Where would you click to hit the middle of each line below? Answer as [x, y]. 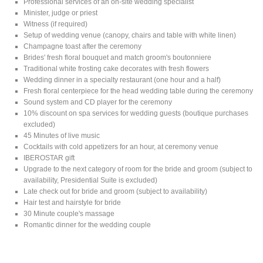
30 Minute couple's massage [69, 213]
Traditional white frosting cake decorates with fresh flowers [117, 68]
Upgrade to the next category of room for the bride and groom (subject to [138, 169]
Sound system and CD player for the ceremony [98, 102]
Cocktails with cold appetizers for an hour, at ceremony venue [121, 146]
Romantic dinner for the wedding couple [87, 225]
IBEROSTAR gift [49, 158]
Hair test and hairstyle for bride [73, 202]
